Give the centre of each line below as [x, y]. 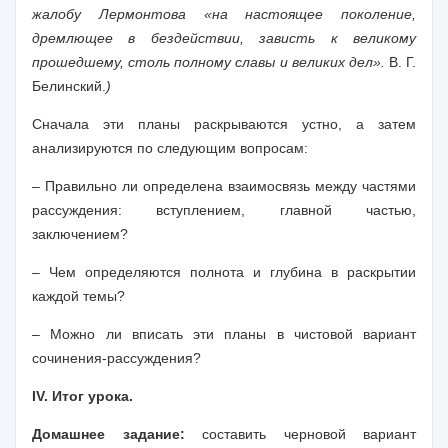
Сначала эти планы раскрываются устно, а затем [224, 124]
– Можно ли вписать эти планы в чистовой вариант [224, 334]
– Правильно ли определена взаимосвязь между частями [224, 186]
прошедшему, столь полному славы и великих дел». [210, 62]
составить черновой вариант [300, 434]
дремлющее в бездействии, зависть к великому [224, 38]
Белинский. [69, 86]
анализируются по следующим [136, 148]
